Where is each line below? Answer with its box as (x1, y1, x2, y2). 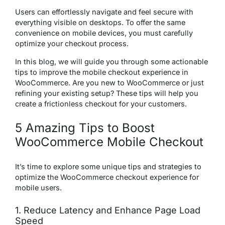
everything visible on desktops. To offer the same (15, 18, 185, 27)
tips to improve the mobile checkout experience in (15, 68, 188, 77)
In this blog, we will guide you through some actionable (15, 57, 208, 66)
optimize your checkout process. (15, 39, 129, 48)
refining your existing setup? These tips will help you (15, 89, 198, 98)
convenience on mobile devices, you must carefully (15, 29, 193, 38)
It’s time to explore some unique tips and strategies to (15, 162, 201, 171)
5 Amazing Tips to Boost (15, 121, 155, 136)
